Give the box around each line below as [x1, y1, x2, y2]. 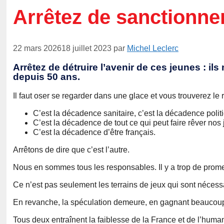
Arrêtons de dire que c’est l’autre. [13, 145, 129, 154]
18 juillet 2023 [61, 44, 111, 53]
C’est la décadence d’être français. [33, 128, 155, 137]
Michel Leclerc [127, 44, 178, 53]
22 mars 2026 [13, 44, 61, 53]
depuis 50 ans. [13, 71, 80, 82]
